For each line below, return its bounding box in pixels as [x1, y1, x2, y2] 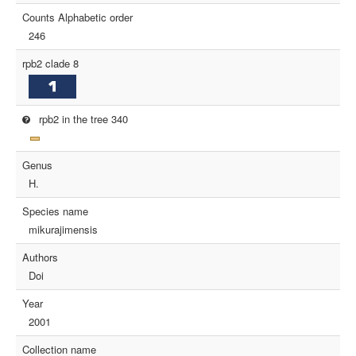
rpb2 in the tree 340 [35, 111, 128, 126]
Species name [22, 203, 88, 219]
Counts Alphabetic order [22, 10, 133, 25]
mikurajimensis [29, 222, 98, 238]
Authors [22, 250, 58, 265]
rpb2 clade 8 [22, 56, 79, 71]
